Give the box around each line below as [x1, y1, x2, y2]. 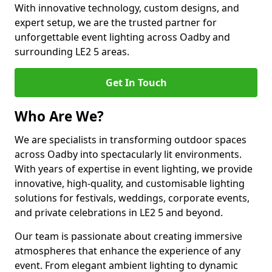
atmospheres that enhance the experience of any [15, 244, 240, 257]
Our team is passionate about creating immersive [15, 229, 242, 243]
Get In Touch [105, 76, 167, 89]
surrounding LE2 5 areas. [15, 45, 129, 58]
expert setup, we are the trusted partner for [15, 16, 217, 29]
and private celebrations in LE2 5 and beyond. [15, 206, 223, 219]
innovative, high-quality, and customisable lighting [15, 177, 245, 190]
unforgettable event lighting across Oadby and [15, 30, 230, 44]
